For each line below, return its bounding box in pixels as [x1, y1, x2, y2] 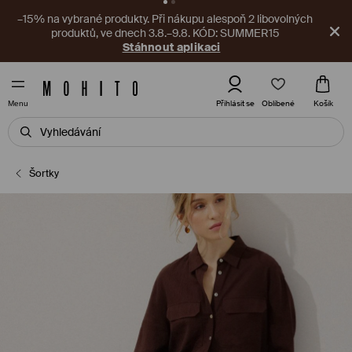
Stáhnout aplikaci [122, 40, 221, 54]
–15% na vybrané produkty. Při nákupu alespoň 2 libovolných [17, 12, 313, 26]
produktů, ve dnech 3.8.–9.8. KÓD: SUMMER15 [50, 26, 280, 40]
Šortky [29, 167, 60, 180]
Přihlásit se [215, 98, 255, 108]
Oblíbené [261, 97, 295, 108]
